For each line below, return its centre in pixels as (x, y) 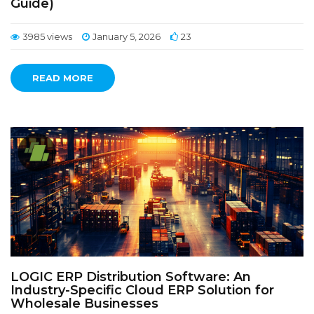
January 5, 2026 (127, 36)
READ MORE (63, 78)
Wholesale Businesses (84, 303)
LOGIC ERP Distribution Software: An (131, 277)
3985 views (47, 36)
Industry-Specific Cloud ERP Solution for (142, 290)
